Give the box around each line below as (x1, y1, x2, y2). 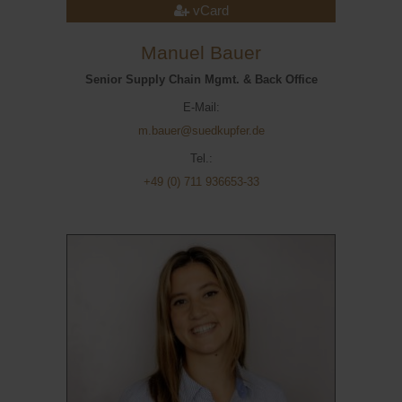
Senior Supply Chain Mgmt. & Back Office (84, 73, 318, 86)
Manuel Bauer (141, 42, 261, 64)
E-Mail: (182, 100, 220, 114)
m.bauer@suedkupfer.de (137, 124, 265, 137)
